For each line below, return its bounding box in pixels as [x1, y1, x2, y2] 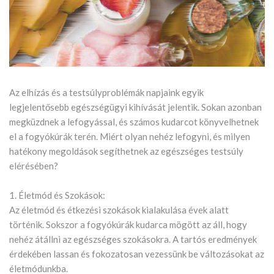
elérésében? [9, 160, 58, 172]
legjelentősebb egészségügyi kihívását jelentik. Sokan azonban [9, 102, 262, 113]
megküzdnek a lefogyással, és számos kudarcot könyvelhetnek [9, 116, 259, 128]
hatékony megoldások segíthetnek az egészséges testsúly [9, 146, 243, 157]
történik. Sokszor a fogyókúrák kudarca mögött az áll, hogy [9, 219, 247, 231]
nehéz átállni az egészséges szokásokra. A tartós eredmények [9, 234, 257, 245]
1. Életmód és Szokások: [9, 190, 105, 201]
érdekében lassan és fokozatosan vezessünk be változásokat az [9, 248, 264, 260]
